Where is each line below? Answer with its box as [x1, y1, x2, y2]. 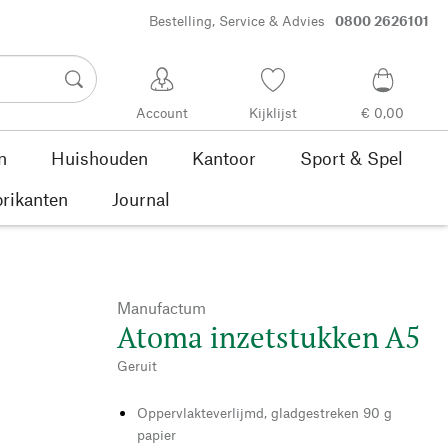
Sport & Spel [299, 146, 403, 169]
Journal [112, 187, 170, 210]
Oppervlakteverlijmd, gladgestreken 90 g [137, 403, 392, 421]
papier [137, 425, 176, 443]
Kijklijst [248, 104, 297, 122]
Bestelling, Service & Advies [148, 12, 325, 30]
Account [136, 104, 189, 122]
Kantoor [191, 146, 256, 169]
